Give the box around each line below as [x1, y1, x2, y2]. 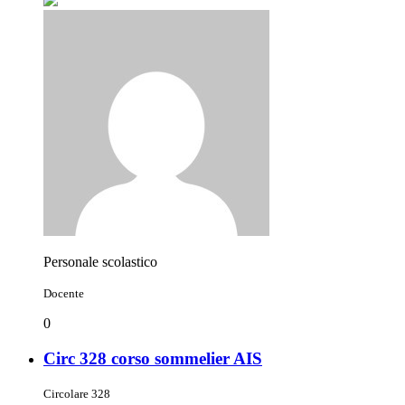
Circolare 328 [43, 387, 110, 401]
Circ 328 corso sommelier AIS [43, 348, 262, 368]
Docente [43, 286, 84, 300]
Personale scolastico [43, 253, 157, 269]
